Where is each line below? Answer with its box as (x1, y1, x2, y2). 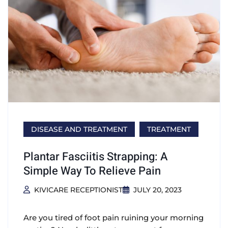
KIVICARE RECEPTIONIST (34, 185, 123, 194)
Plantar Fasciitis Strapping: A (23, 148, 168, 165)
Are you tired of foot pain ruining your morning (23, 212, 204, 222)
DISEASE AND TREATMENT (31, 124, 127, 134)
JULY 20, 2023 (133, 185, 182, 194)
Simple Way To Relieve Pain (23, 162, 161, 179)
